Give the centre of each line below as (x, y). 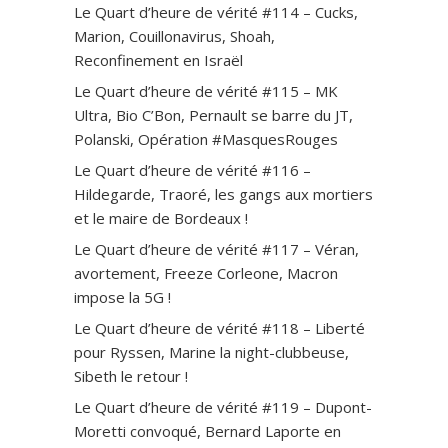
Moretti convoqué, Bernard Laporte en (207, 430)
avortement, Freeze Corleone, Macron (206, 272)
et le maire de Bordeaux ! (161, 217)
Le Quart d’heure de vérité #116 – (192, 169)
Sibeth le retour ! (131, 375)
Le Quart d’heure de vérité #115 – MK (206, 90)
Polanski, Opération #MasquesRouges (206, 138)
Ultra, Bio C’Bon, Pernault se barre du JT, (213, 114)
